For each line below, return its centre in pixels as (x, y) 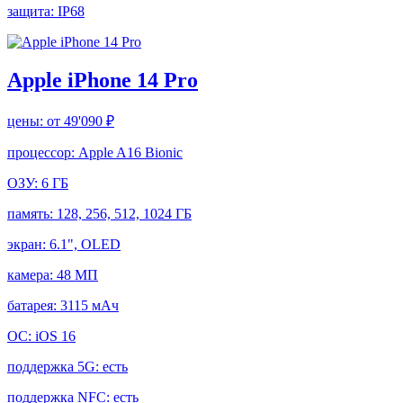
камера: (32, 274)
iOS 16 (55, 336)
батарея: (34, 305)
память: (32, 213)
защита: (32, 11)
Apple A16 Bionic (130, 152)
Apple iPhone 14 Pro (103, 80)
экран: (28, 244)
